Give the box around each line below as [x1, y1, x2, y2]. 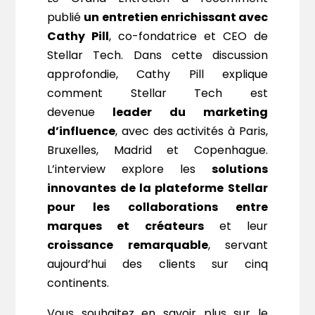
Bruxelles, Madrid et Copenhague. [47, 142, 268, 159]
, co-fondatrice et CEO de [109, 28, 268, 45]
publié [47, 9, 84, 26]
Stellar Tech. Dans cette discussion [47, 47, 268, 64]
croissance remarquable [47, 237, 208, 254]
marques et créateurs [47, 218, 204, 235]
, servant [207, 237, 268, 254]
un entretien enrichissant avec [84, 9, 268, 26]
